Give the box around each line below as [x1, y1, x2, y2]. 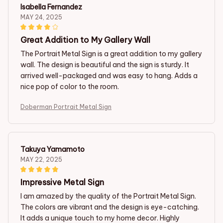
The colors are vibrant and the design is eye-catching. [20, 202, 199, 212]
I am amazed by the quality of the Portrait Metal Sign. [20, 191, 196, 201]
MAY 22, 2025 [20, 155, 62, 163]
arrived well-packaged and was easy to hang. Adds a [20, 71, 198, 80]
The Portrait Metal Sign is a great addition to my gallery [20, 49, 202, 58]
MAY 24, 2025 [20, 13, 62, 21]
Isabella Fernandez [20, 2, 82, 11]
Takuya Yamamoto [20, 144, 85, 154]
